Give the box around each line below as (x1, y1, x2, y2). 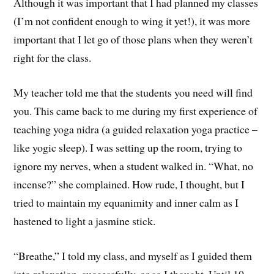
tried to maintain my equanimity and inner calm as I (13, 195, 239, 210)
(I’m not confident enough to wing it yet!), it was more (13, 13, 251, 29)
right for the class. (13, 50, 92, 65)
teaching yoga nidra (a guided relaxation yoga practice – (13, 122, 258, 137)
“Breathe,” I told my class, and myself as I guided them (13, 248, 253, 263)
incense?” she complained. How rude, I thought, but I (13, 177, 245, 192)
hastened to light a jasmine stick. (13, 213, 156, 229)
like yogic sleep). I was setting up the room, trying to (13, 140, 243, 155)
